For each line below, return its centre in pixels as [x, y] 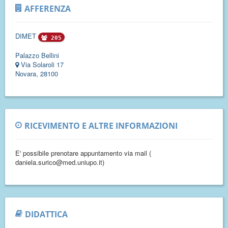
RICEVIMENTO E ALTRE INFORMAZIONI [101, 126]
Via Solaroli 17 [42, 64]
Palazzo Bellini [37, 55]
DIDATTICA [46, 214]
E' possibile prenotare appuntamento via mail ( [83, 153]
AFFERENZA [48, 9]
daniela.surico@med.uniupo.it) [61, 162]
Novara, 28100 [37, 73]
